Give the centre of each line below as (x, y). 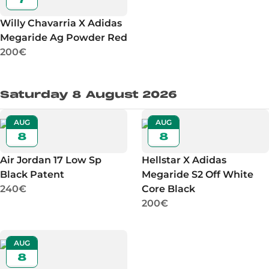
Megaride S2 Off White (198, 174)
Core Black (168, 189)
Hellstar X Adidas (184, 160)
